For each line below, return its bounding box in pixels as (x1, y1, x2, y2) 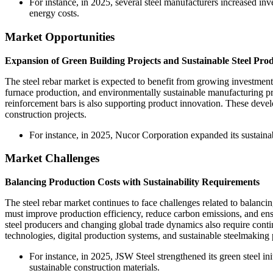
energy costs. (29, 8, 79, 19)
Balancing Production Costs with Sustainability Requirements (5, 177, 260, 188)
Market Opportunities (5, 30, 115, 43)
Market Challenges (5, 152, 99, 165)
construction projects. (5, 108, 87, 119)
